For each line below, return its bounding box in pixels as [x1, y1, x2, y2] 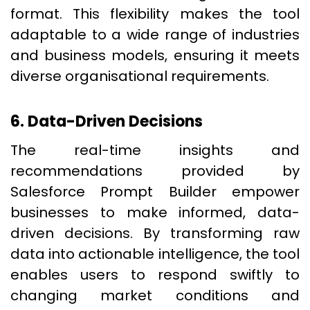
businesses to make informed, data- [10, 203, 300, 222]
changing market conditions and [10, 286, 300, 305]
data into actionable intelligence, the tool [10, 244, 300, 264]
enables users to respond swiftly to [10, 265, 300, 284]
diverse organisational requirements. [10, 66, 269, 86]
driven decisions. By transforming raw [10, 224, 300, 243]
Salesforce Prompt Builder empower [10, 182, 300, 201]
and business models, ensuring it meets [10, 46, 300, 65]
